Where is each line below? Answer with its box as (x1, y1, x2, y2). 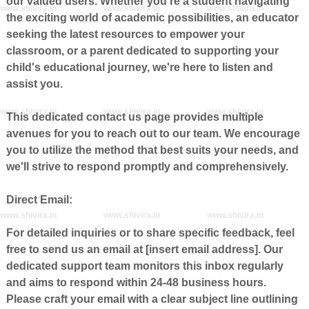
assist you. (6, 78, 63, 90)
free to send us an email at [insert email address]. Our (6, 243, 283, 255)
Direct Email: (6, 194, 72, 206)
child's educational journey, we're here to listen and (6, 61, 273, 73)
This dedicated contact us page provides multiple (6, 111, 263, 123)
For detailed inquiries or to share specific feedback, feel (6, 227, 295, 239)
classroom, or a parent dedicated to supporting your (6, 45, 279, 57)
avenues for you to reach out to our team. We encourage (6, 128, 300, 139)
